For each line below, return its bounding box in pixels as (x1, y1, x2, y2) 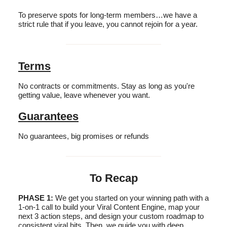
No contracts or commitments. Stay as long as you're (18, 81, 195, 90)
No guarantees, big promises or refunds (18, 131, 149, 140)
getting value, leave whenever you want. (18, 90, 150, 99)
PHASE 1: (18, 193, 53, 202)
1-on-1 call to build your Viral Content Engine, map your (18, 202, 200, 211)
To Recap (89, 171, 138, 184)
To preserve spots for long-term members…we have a (18, 10, 197, 19)
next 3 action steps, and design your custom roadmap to (18, 211, 204, 220)
